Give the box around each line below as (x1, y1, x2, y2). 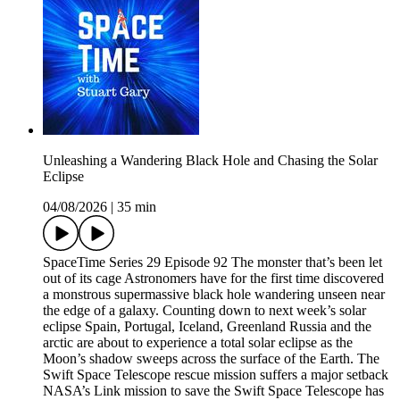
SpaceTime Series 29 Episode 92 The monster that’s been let (43, 254, 382, 271)
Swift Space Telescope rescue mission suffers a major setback (43, 367, 388, 383)
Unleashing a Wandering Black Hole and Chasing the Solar (43, 153, 378, 169)
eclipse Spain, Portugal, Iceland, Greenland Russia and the (43, 319, 371, 335)
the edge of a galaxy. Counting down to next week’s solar (43, 303, 366, 319)
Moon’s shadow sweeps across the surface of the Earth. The (43, 351, 379, 367)
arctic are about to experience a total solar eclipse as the (43, 335, 353, 351)
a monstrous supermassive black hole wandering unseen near (43, 287, 385, 303)
